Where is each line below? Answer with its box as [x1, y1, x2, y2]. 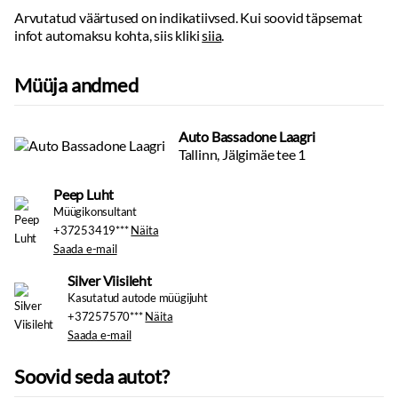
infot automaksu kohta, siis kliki [14, 27, 203, 44]
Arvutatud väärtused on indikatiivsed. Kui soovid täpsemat [14, 9, 362, 26]
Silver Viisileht [68, 272, 152, 289]
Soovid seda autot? [14, 364, 170, 388]
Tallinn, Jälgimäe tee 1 [178, 146, 306, 163]
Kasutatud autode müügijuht [68, 291, 208, 305]
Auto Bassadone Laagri [178, 128, 315, 145]
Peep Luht [53, 186, 115, 203]
